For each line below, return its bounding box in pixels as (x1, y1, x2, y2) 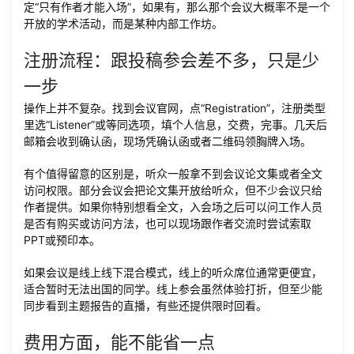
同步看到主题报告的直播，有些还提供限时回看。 (24, 299, 267, 312)
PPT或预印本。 (24, 233, 100, 247)
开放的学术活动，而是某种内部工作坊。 (24, 17, 223, 30)
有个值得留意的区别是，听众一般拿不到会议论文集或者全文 (24, 167, 322, 180)
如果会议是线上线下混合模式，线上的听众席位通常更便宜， (24, 265, 322, 279)
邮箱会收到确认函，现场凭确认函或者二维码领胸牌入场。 (24, 134, 311, 148)
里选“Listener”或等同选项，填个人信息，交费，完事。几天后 (24, 118, 327, 131)
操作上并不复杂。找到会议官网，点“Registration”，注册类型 (24, 101, 326, 115)
